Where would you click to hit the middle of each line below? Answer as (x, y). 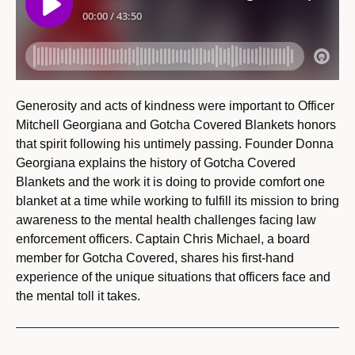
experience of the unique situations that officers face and (173, 277)
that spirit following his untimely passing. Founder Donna (175, 144)
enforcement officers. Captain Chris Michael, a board (163, 239)
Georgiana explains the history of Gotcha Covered (156, 163)
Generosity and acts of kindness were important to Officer (175, 106)
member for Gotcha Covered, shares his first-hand (155, 258)
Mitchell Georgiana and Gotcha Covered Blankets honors (176, 125)
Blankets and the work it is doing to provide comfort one (170, 182)
